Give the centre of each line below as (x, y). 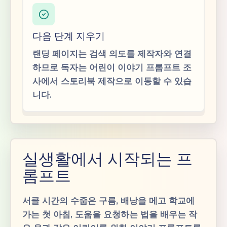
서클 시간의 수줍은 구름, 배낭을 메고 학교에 (108, 201)
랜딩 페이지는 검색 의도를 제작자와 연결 (112, 54)
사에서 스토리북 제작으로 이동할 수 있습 (112, 81)
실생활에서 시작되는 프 (107, 159)
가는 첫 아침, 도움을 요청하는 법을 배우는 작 (110, 215)
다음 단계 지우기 (69, 36)
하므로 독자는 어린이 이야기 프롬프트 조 (112, 68)
